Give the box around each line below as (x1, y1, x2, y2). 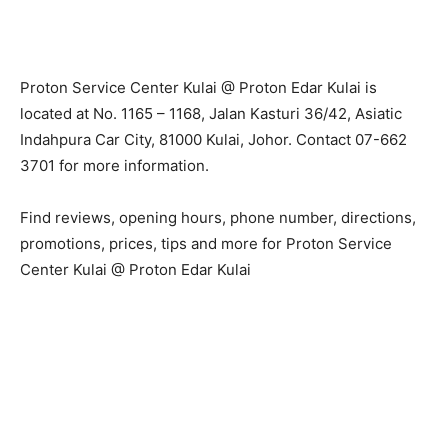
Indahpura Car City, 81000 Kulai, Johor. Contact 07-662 (20, 130, 407, 149)
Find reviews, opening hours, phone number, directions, (20, 208, 416, 227)
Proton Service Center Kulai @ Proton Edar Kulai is (20, 78, 377, 97)
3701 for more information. (20, 156, 209, 175)
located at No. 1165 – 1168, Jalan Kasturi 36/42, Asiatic (20, 104, 402, 123)
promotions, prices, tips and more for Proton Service (20, 234, 392, 253)
